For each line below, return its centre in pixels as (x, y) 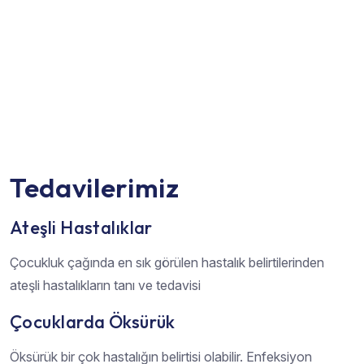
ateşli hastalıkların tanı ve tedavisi (105, 285)
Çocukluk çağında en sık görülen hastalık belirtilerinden (167, 262)
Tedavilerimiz (95, 187)
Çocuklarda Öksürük (93, 321)
